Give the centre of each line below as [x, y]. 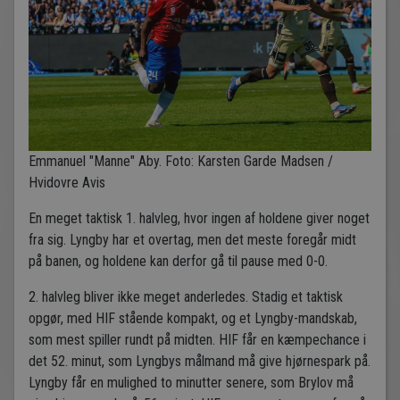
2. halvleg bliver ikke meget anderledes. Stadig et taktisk [186, 296]
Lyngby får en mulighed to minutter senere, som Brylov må [191, 382]
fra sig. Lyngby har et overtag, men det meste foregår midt [192, 239]
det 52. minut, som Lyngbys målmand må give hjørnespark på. [200, 361]
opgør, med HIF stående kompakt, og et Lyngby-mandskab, [193, 318]
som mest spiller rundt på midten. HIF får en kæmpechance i [197, 339]
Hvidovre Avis [67, 182]
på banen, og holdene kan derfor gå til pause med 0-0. [178, 261]
